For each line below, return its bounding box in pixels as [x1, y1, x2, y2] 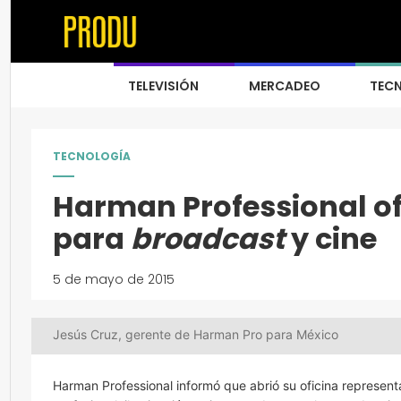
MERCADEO [249, 77, 320, 95]
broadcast [131, 218, 291, 259]
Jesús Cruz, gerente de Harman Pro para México [53, 327, 338, 342]
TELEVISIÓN [128, 77, 199, 95]
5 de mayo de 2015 [53, 270, 175, 288]
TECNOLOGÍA [53, 149, 131, 164]
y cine [291, 218, 377, 259]
